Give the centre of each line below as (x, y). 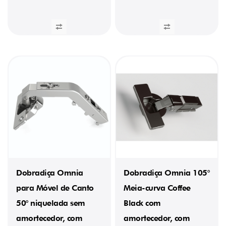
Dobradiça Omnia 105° (167, 173)
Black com (142, 203)
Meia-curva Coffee (157, 188)
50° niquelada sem (51, 203)
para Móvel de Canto (55, 188)
